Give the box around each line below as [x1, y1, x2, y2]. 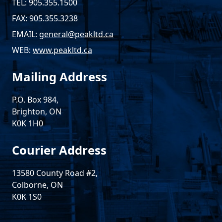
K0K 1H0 [12, 117, 43, 129]
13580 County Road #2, [12, 167, 98, 178]
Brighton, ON [12, 106, 61, 117]
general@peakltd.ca [39, 28, 113, 40]
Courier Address [12, 141, 107, 158]
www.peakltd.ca [33, 44, 92, 55]
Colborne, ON [12, 179, 63, 190]
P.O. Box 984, [12, 94, 58, 105]
